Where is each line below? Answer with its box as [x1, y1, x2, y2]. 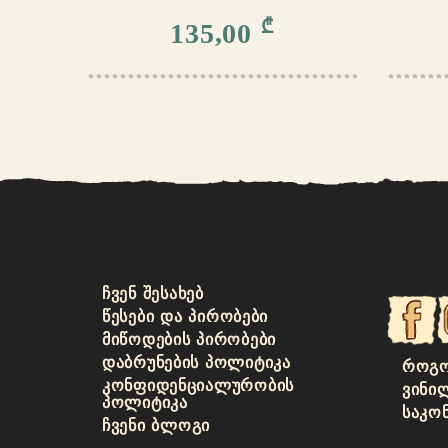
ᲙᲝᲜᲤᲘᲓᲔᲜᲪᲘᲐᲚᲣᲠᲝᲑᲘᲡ [102, 376, 294, 395]
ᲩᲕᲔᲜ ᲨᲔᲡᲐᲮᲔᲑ [102, 284, 204, 303]
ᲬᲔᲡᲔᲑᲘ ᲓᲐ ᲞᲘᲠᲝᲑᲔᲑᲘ [102, 307, 269, 326]
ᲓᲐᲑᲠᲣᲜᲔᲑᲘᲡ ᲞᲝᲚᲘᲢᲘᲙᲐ [102, 353, 291, 372]
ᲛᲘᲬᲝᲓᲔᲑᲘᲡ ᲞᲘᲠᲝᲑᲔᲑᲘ [102, 330, 277, 349]
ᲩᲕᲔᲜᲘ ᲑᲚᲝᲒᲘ [102, 416, 210, 435]
